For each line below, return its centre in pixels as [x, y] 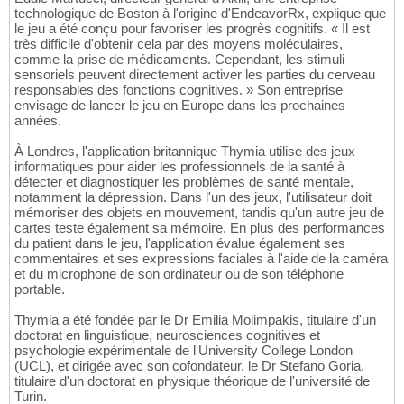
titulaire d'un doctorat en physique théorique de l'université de [192, 381]
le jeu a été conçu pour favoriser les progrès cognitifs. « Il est [192, 29]
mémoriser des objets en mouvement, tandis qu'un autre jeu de [199, 213]
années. [38, 121]
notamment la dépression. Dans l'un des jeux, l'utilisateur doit [193, 197]
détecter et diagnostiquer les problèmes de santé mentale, [184, 182]
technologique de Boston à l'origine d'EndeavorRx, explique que [200, 14]
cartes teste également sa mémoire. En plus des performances [200, 228]
